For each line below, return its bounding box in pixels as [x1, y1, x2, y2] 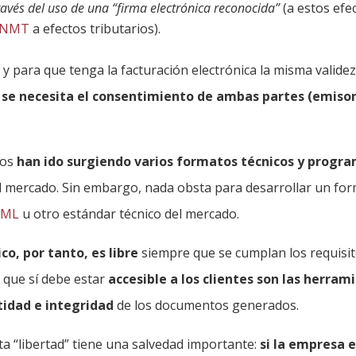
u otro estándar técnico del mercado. [19, 205, 240, 223]
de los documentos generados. [114, 296, 300, 315]
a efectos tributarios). [29, 20, 161, 38]
